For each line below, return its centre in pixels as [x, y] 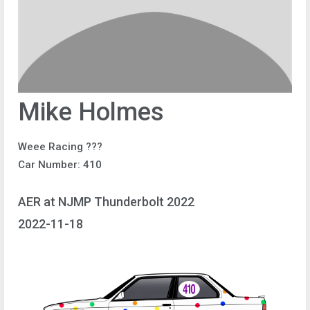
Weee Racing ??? [60, 147]
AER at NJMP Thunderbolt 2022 [106, 201]
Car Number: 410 [60, 165]
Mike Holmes [91, 112]
